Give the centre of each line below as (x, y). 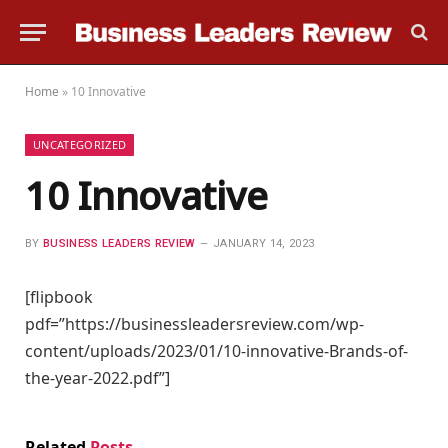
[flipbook (59, 297)
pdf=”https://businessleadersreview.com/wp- (194, 324)
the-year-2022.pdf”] (97, 378)
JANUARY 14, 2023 (263, 243)
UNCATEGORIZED (80, 144)
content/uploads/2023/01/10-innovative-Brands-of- (216, 351)
